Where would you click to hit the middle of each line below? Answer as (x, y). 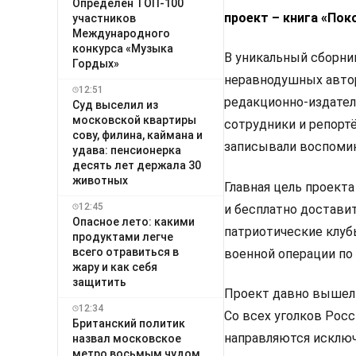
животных (100, 180)
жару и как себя (115, 267)
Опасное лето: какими (133, 221)
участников (104, 18)
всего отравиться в (126, 252)
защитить (99, 282)
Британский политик (129, 323)
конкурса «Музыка (123, 48)
